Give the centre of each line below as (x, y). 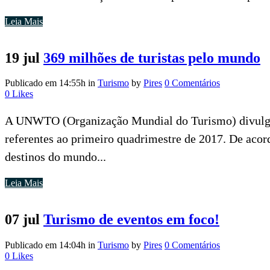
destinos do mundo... (55, 157)
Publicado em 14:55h (45, 83)
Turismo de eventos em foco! (131, 220)
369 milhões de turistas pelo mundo (152, 58)
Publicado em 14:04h (45, 245)
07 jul (22, 220)
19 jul (22, 58)
